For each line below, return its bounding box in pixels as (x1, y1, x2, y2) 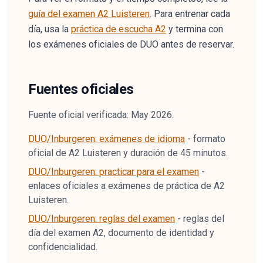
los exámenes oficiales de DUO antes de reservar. (28, 39, 234, 50)
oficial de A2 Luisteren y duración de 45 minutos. (28, 147, 228, 159)
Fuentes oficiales (28, 81, 134, 97)
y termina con (166, 23, 223, 35)
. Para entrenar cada (150, 8, 230, 19)
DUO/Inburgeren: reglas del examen (28, 213, 175, 224)
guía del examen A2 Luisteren (28, 8, 150, 19)
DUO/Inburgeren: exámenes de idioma (28, 133, 185, 144)
